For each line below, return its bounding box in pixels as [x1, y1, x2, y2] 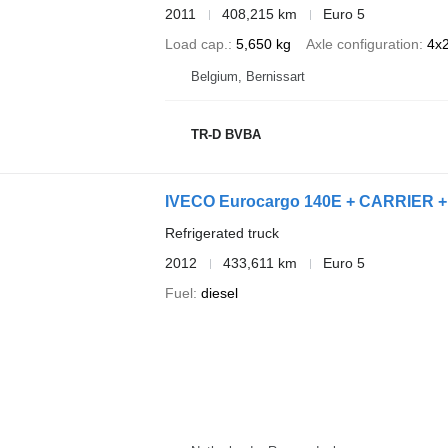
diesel [200, 285, 238, 302]
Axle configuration [305, 36, 419, 53]
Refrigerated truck [164, 225, 279, 242]
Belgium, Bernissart [190, 69, 305, 85]
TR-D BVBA [190, 126, 261, 142]
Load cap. [164, 36, 228, 53]
